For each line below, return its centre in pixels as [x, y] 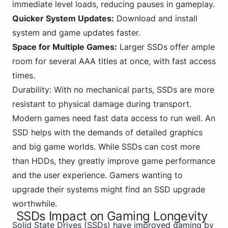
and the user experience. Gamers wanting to [97, 175]
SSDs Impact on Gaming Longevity [112, 216]
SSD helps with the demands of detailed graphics [107, 132]
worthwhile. [35, 204]
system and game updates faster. [76, 33]
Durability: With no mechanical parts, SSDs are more [113, 90]
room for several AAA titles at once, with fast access [114, 61]
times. [24, 75]
